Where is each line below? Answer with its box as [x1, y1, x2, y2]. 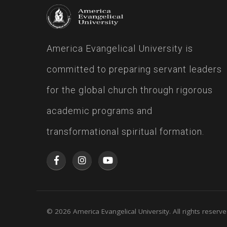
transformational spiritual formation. [47, 126, 204, 137]
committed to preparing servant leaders [47, 63, 222, 74]
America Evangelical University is [47, 43, 193, 54]
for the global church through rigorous [47, 84, 213, 95]
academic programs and [47, 105, 153, 116]
